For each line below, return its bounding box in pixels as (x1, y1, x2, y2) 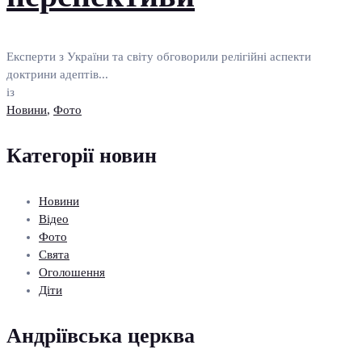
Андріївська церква (6, 323, 195, 347)
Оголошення (39, 265, 105, 279)
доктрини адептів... (6, 67, 108, 81)
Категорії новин (6, 143, 157, 167)
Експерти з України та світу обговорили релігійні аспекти (6, 49, 311, 63)
